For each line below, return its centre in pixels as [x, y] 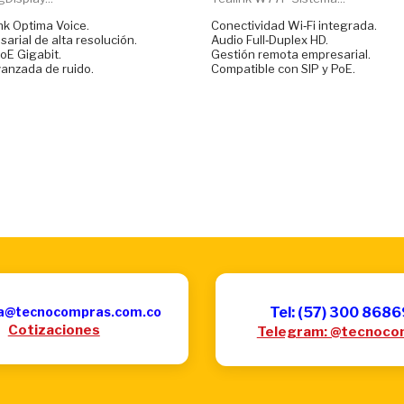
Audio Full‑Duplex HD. [270, 39]
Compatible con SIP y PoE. [283, 68]
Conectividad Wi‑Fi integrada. [294, 25]
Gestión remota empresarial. [291, 54]
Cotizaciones [54, 330]
